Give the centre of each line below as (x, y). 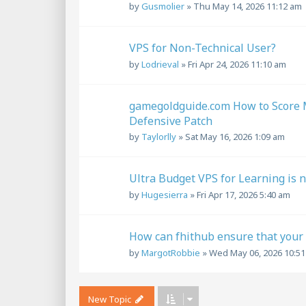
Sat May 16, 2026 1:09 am (235, 137)
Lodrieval (160, 64)
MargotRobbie (171, 253)
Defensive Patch (171, 121)
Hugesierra (165, 195)
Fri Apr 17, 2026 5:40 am (244, 195)
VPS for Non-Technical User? (203, 47)
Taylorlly (159, 137)
